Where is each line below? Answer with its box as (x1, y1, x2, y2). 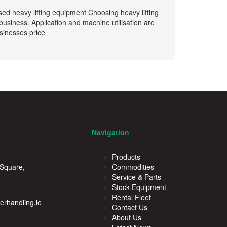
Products (112, 152, 140, 162)
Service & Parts (112, 172, 161, 182)
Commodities (112, 162, 154, 172)
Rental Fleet (112, 192, 151, 203)
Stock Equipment (112, 182, 166, 193)
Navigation (92, 127, 129, 138)
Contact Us (112, 202, 147, 213)
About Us (112, 212, 141, 223)
